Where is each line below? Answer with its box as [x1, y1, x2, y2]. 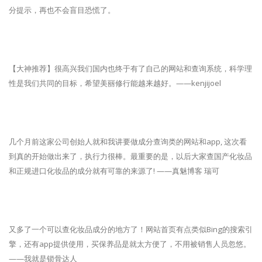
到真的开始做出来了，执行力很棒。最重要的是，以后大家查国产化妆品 [9, 151, 252, 162]
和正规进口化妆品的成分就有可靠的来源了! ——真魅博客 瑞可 [9, 166, 219, 177]
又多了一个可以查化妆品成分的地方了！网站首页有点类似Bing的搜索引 [9, 224, 253, 235]
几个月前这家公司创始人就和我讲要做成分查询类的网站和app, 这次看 [9, 136, 247, 147]
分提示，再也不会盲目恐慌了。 [9, 5, 115, 16]
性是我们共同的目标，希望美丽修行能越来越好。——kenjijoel [9, 78, 221, 89]
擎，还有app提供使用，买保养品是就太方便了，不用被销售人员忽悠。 [9, 239, 251, 250]
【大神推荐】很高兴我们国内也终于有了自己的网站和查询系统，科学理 [9, 63, 252, 74]
